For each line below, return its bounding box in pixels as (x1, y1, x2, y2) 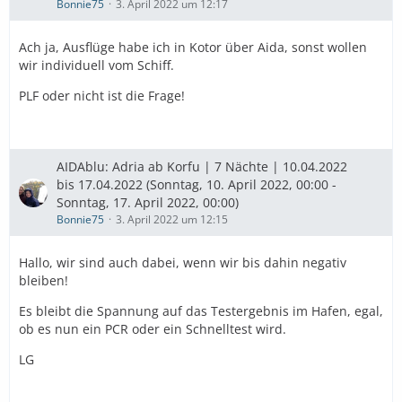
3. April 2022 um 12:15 (116, 212, 228, 227)
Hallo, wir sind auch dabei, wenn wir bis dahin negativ (19, 254, 346, 271)
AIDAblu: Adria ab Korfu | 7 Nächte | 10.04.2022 (57, 158, 347, 175)
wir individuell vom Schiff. (19, 57, 174, 74)
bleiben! (19, 272, 68, 289)
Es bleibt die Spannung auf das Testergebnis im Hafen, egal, (19, 302, 383, 319)
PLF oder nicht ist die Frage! (19, 87, 185, 104)
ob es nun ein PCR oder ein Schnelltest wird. (19, 320, 286, 337)
